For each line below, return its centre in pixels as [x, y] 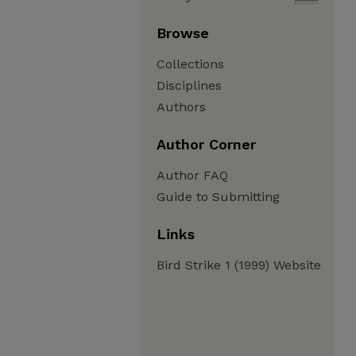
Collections [190, 64]
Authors [181, 107]
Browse [183, 33]
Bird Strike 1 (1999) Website [239, 265]
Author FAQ [192, 175]
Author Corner [206, 144]
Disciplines [189, 85]
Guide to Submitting [218, 197]
